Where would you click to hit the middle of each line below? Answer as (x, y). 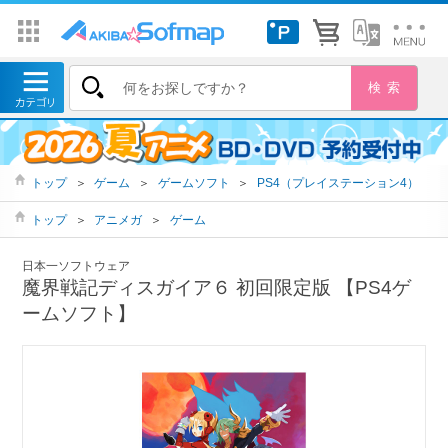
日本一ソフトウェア (76, 266)
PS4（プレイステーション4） (337, 183)
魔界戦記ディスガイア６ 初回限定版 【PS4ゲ (217, 288)
